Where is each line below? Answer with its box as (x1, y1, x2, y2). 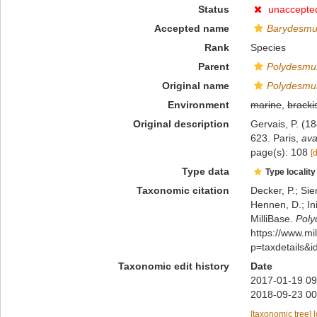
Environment (167, 99, 229, 110)
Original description (132, 118, 229, 129)
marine (250, 99, 282, 110)
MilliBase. (250, 213, 296, 224)
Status (197, 4, 229, 15)
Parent (197, 61, 229, 72)
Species (250, 42, 286, 53)
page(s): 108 (250, 146, 311, 158)
